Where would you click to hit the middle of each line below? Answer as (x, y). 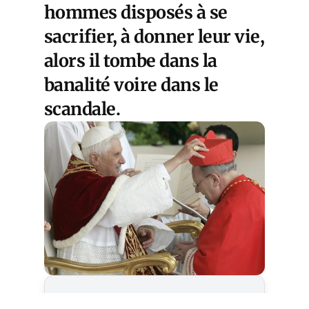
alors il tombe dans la (131, 60)
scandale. (82, 109)
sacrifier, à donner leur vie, (154, 36)
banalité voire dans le (131, 84)
